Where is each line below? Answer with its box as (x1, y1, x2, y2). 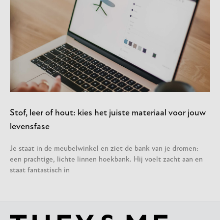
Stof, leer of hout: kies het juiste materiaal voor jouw (10, 108, 206, 118)
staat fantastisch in (10, 166, 70, 174)
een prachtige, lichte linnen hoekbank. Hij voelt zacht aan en (10, 156, 203, 164)
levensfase (10, 122, 50, 132)
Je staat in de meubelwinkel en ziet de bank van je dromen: (10, 145, 198, 153)
